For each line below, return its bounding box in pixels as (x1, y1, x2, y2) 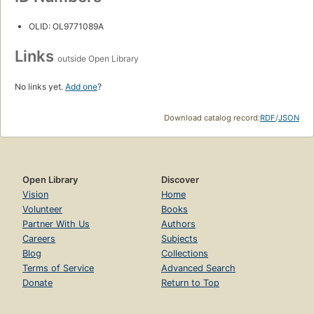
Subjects (161, 233, 198, 244)
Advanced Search (161, 262, 235, 273)
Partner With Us (22, 218, 90, 229)
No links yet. (15, 81, 65, 92)
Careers (22, 233, 55, 244)
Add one (65, 81, 97, 92)
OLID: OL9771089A (29, 20, 104, 32)
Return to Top (161, 277, 219, 288)
